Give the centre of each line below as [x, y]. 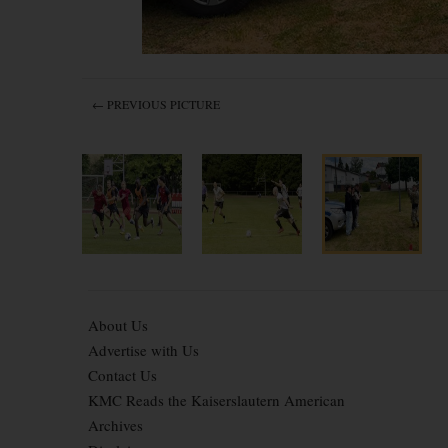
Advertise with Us [143, 350]
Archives [115, 425]
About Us [118, 325]
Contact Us [122, 375]
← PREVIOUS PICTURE [156, 104]
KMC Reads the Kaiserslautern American [216, 400]
